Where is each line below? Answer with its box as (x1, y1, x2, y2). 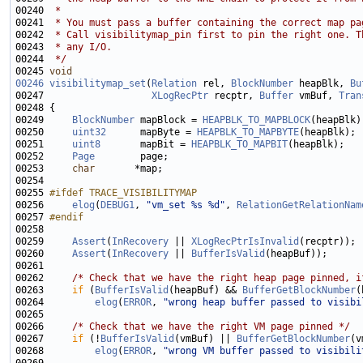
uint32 (72, 126, 106, 139)
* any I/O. (49, 41, 112, 53)
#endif (49, 211, 83, 224)
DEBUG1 (100, 199, 135, 211)
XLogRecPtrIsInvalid (191, 236, 299, 248)
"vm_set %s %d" (146, 199, 225, 211)
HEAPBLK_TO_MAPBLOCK (203, 114, 310, 126)
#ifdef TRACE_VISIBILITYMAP (49, 187, 197, 199)
